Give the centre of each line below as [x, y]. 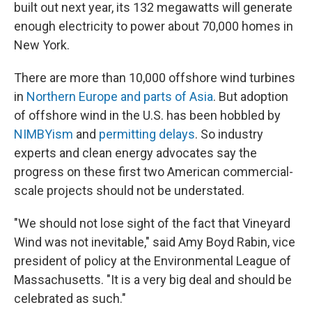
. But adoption [251, 96]
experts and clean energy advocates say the [135, 153]
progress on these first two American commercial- [154, 172]
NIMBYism [44, 134]
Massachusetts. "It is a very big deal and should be [153, 280]
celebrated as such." [70, 298]
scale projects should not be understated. [129, 190]
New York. [42, 45]
